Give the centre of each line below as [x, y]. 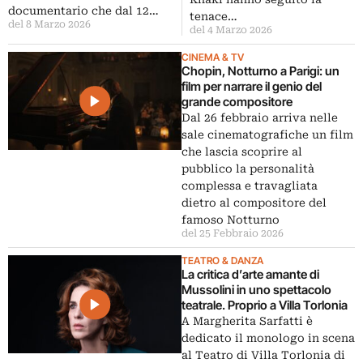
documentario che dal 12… [83, 11]
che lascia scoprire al [242, 152]
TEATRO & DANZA [222, 261]
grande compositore [237, 102]
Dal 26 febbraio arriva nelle [260, 118]
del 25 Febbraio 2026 [233, 234]
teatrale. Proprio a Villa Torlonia [265, 305]
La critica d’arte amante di [250, 275]
